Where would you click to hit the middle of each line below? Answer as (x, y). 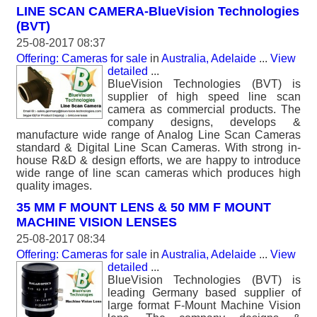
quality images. (54, 186)
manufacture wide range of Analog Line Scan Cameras (158, 135)
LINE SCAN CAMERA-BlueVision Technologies (158, 11)
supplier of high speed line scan (204, 97)
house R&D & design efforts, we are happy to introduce (158, 160)
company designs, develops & (204, 122)
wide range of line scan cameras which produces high (158, 173)
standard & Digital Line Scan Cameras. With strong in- (158, 148)
